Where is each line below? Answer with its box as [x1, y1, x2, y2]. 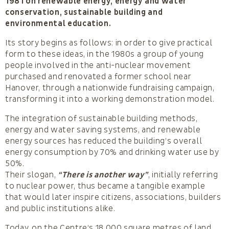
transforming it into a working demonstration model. [5, 94, 215, 104]
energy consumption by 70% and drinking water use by [5, 147, 219, 157]
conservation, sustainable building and [5, 7, 163, 17]
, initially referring [148, 169, 218, 180]
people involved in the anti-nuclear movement [5, 60, 191, 71]
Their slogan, [5, 169, 58, 180]
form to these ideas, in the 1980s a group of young [5, 49, 204, 59]
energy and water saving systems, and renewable [5, 124, 201, 135]
